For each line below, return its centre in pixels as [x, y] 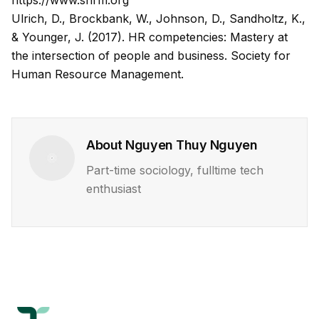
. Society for [257, 56]
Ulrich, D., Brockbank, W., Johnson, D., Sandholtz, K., [158, 19]
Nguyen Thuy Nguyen [192, 145]
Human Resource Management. [98, 74]
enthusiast [114, 189]
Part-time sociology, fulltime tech [175, 170]
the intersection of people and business [118, 56]
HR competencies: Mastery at [208, 37]
